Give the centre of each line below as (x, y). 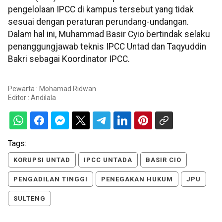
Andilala (43, 98)
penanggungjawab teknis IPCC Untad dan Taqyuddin (107, 47)
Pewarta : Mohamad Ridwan (52, 89)
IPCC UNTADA (108, 160)
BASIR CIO (164, 160)
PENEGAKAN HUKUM (137, 179)
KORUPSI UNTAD (42, 160)
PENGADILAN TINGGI (51, 179)
